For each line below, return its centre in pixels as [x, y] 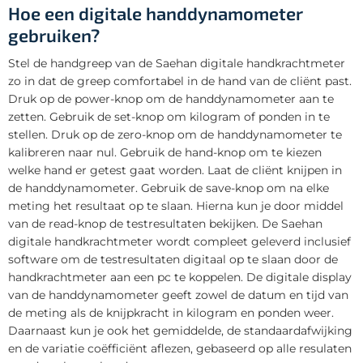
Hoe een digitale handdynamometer [156, 13]
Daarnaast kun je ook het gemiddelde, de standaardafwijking [180, 330]
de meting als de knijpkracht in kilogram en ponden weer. [171, 312]
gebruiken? [54, 34]
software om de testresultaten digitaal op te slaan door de [173, 259]
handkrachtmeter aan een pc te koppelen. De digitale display [180, 277]
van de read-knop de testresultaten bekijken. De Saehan [165, 223]
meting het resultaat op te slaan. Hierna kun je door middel [176, 205]
